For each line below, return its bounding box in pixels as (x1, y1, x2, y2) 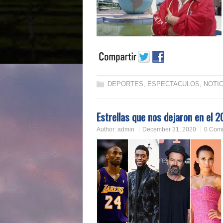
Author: (97, 125, 117, 133)
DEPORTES (108, 80, 143, 88)
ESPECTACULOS (147, 80, 200, 88)
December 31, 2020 (142, 125, 196, 133)
